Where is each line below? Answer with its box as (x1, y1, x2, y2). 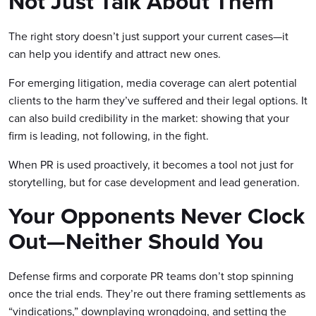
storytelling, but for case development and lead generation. (8, 174, 300, 190)
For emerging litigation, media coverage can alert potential (8, 75, 297, 90)
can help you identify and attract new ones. (8, 46, 221, 61)
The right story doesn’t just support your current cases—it (8, 28, 288, 44)
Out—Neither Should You (8, 224, 264, 257)
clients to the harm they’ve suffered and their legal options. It (8, 92, 308, 108)
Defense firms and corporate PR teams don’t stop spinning (8, 268, 293, 284)
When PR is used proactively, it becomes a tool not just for (8, 157, 293, 172)
